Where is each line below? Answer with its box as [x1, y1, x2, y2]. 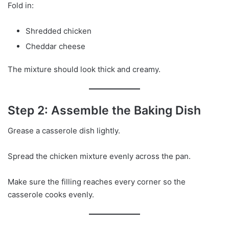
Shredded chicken [26, 26, 91, 36]
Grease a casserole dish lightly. [8, 126, 120, 136]
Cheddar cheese [26, 41, 85, 51]
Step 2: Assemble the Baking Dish [8, 103, 201, 118]
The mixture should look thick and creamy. [8, 64, 161, 74]
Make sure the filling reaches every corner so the [8, 177, 186, 187]
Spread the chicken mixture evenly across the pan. [8, 151, 191, 162]
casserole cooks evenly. [8, 190, 94, 200]
